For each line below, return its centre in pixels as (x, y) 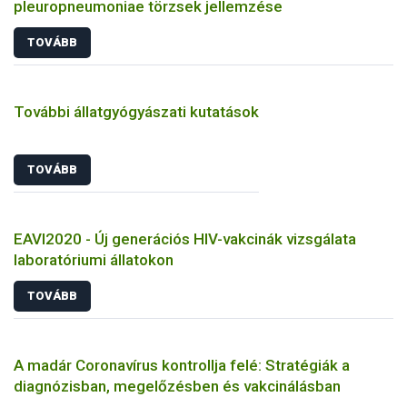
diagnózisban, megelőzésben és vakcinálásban (177, 387)
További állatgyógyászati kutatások (136, 112)
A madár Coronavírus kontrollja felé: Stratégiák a (182, 366)
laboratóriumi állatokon (94, 259)
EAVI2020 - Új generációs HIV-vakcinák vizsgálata (185, 238)
